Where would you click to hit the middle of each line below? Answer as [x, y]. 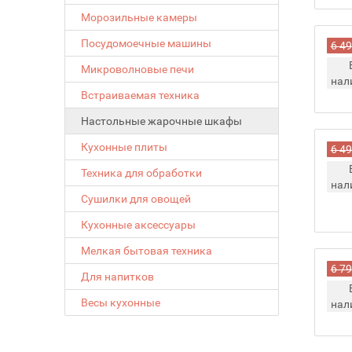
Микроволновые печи [138, 69]
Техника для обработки [142, 173]
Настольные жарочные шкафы [162, 121]
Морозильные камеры [139, 17]
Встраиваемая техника [141, 95]
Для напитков [118, 277]
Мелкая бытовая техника [147, 251]
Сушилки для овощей [136, 199]
